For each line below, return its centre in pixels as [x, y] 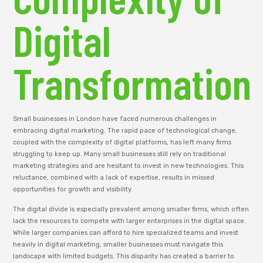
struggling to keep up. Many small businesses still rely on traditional [120, 154]
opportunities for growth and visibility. [73, 189]
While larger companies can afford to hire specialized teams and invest [126, 233]
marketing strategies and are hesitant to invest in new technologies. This [129, 166]
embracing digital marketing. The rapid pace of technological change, [125, 130]
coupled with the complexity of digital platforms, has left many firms [122, 142]
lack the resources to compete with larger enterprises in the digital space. [130, 221]
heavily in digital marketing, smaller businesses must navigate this [118, 245]
